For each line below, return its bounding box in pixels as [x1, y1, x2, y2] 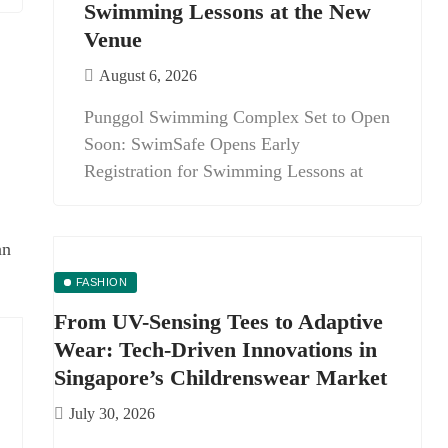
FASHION [75, 276, 128, 288]
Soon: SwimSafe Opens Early [84, 134, 300, 154]
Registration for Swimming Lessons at [84, 161, 363, 181]
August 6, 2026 [99, 67, 197, 84]
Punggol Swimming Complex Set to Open [84, 107, 390, 127]
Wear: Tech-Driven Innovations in [54, 337, 377, 362]
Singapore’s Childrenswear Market [54, 365, 387, 390]
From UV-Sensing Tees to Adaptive [54, 309, 383, 334]
